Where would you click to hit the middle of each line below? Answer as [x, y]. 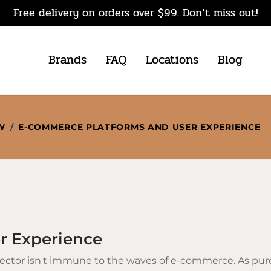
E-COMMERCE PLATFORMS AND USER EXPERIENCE [139, 127]
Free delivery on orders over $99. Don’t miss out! [135, 13]
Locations [172, 60]
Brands [67, 60]
